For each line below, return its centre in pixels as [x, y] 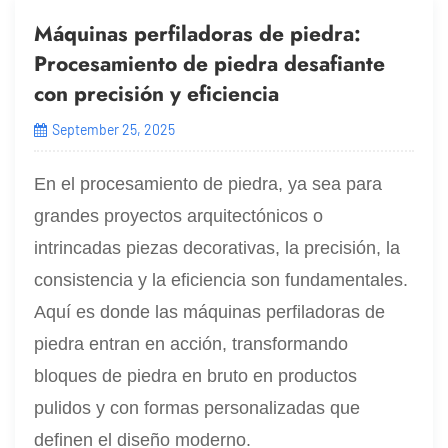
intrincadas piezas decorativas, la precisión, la [217, 247]
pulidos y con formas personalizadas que [197, 407]
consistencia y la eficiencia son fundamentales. [221, 279]
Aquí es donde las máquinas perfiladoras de [210, 311]
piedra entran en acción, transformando [191, 343]
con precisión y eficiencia [157, 93]
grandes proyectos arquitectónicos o [179, 215]
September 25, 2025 [113, 129]
